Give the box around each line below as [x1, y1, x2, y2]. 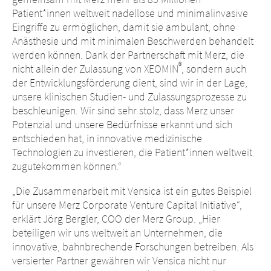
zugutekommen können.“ [12, 159, 122, 173]
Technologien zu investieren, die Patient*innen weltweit [12, 145, 252, 159]
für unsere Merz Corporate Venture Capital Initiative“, [12, 198, 242, 212]
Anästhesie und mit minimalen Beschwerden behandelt [12, 34, 253, 48]
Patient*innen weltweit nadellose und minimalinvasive [12, 6, 248, 20]
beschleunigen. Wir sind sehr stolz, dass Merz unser [12, 103, 234, 117]
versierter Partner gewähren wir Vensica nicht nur [12, 253, 226, 267]
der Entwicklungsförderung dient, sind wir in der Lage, [12, 76, 247, 90]
